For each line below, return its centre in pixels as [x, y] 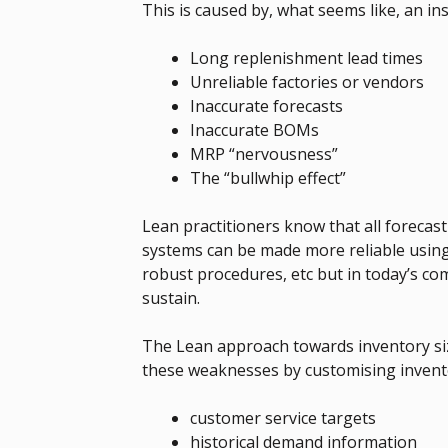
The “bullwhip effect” [268, 177]
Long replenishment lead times [306, 57]
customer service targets [283, 417]
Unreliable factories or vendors [307, 81]
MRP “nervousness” [264, 153]
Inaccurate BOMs [254, 129]
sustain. [171, 297]
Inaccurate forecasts [266, 105]
